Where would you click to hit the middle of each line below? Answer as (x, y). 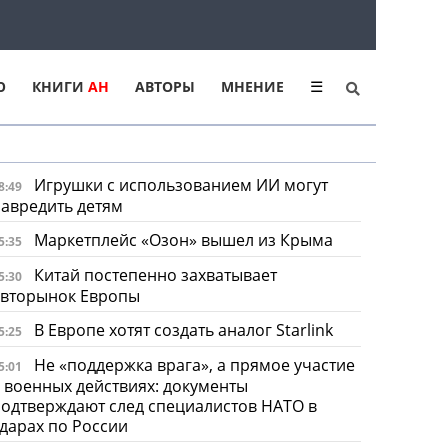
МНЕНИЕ (252, 87)
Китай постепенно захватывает (155, 274)
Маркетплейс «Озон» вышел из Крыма (183, 239)
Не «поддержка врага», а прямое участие (194, 364)
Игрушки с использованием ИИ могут (180, 184)
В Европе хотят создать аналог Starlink (183, 329)
